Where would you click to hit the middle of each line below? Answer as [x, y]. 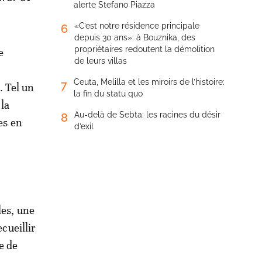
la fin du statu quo [108, 94]
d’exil [84, 126]
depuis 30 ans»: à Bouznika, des [135, 37]
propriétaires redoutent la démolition [144, 49]
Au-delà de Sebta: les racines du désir [147, 115]
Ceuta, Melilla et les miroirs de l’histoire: [149, 82]
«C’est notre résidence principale [137, 26]
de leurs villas [101, 61]
